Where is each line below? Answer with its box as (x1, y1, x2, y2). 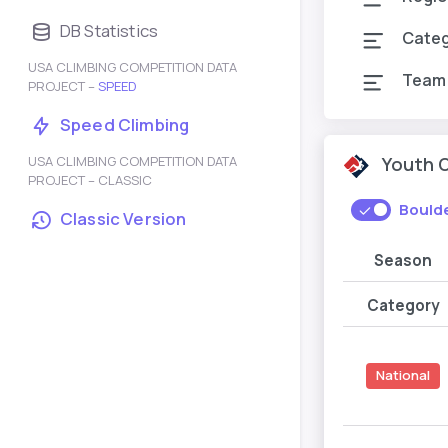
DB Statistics (60, 19, 158, 42)
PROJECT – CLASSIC (28, 171, 152, 189)
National (376, 366, 430, 385)
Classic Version (60, 207, 187, 230)
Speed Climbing (60, 113, 190, 136)
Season (374, 249, 432, 271)
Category (366, 294, 440, 316)
